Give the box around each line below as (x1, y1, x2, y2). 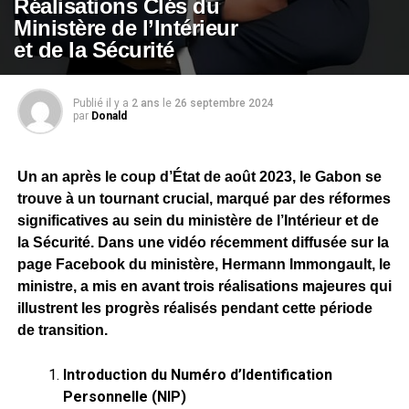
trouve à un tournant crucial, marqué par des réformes (16, 191, 391, 206)
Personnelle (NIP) (62, 388, 186, 405)
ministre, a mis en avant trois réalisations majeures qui (16, 278, 392, 294)
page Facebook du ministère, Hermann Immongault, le (16, 257, 391, 272)
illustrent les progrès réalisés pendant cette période (16, 300, 372, 316)
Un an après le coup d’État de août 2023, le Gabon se (16, 169, 382, 184)
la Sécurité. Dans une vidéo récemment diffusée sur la (16, 235, 389, 250)
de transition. (16, 322, 108, 338)
